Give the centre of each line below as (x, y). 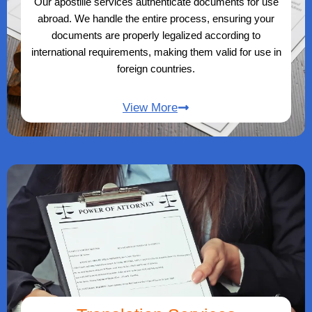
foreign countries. (156, 69)
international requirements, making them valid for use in (156, 52)
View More (150, 108)
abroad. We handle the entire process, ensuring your (156, 19)
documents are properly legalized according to (156, 36)
